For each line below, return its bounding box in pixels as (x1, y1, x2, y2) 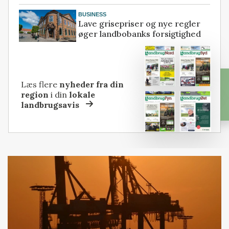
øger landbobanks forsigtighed (78, 29, 201, 39)
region (21, 89, 49, 100)
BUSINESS (78, 11, 107, 17)
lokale (69, 89, 96, 100)
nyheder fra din (59, 79, 124, 89)
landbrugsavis (21, 99, 80, 110)
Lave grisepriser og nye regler (78, 18, 201, 29)
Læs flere (21, 79, 60, 89)
